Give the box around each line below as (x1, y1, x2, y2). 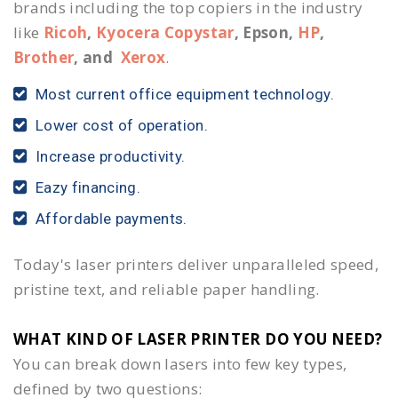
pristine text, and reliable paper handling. (13, 279, 320, 299)
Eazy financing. (36, 179, 141, 196)
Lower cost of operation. (36, 116, 209, 134)
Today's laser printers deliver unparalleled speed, (13, 254, 378, 275)
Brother (13, 47, 75, 68)
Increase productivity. (36, 147, 186, 165)
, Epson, (234, 22, 298, 43)
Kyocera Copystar (96, 22, 235, 43)
